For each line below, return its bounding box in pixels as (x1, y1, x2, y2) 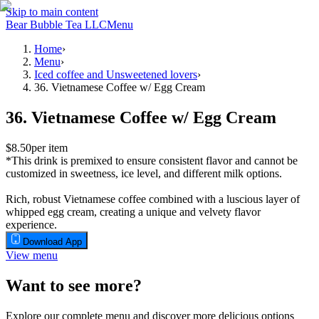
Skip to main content (6, 6, 98, 18)
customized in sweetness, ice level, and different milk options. (6, 167, 282, 179)
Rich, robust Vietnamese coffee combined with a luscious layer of (6, 192, 300, 205)
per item (31, 141, 68, 154)
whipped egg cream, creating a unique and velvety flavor (6, 205, 261, 218)
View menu (6, 249, 58, 261)
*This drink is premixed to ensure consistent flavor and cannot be (6, 154, 298, 167)
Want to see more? (6, 276, 142, 295)
